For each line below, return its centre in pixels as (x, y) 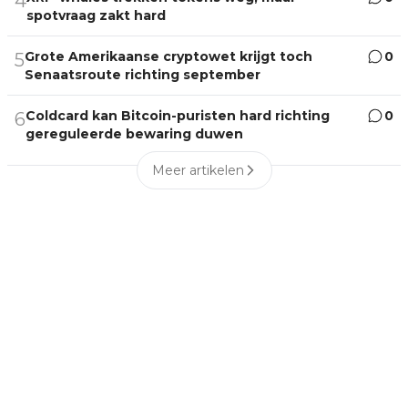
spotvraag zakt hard (96, 15)
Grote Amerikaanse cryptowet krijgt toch (168, 56)
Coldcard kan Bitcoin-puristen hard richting (178, 115)
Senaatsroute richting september (143, 74)
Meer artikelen (198, 170)
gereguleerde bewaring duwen (134, 133)
